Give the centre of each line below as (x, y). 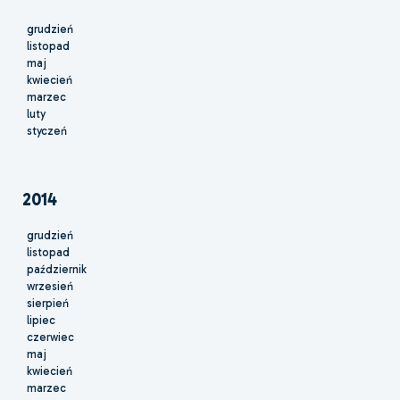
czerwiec (50, 337)
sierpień (48, 304)
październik (57, 270)
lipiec (41, 321)
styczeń (47, 131)
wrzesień (50, 287)
